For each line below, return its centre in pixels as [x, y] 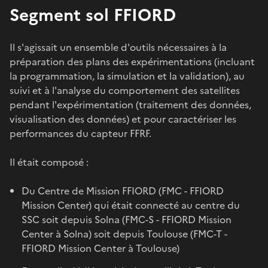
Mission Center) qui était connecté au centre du [131, 205]
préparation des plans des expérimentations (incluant [132, 61]
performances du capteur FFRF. [80, 133]
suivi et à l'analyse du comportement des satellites [125, 90]
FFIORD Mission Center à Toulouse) [100, 248]
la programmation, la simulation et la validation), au [127, 76]
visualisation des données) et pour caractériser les [123, 119]
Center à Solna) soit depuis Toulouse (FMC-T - [124, 234]
